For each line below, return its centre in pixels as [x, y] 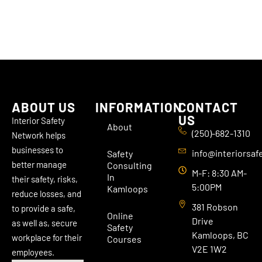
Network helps [39, 135]
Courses [124, 239]
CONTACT [208, 107]
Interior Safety [38, 121]
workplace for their [47, 238]
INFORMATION [139, 107]
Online [120, 216]
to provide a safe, [44, 208]
